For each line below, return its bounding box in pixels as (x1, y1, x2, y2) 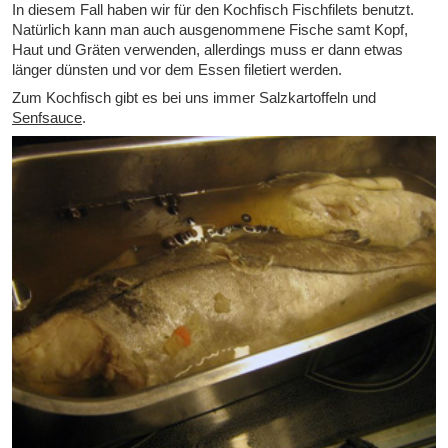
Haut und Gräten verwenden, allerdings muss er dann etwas (12, 40, 403, 58)
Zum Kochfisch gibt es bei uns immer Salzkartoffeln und (12, 88, 376, 106)
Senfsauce (12, 108, 82, 126)
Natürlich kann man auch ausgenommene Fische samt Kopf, (12, 20, 408, 38)
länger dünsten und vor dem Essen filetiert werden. (12, 60, 342, 78)
